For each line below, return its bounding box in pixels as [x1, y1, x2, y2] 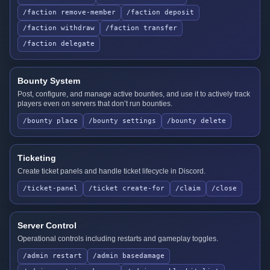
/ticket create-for [89, 184, 165, 192]
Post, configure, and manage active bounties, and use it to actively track [17, 90, 250, 98]
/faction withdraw [23, 24, 95, 32]
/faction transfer [105, 24, 177, 32]
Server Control [17, 221, 77, 230]
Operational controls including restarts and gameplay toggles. [17, 234, 218, 243]
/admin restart [23, 252, 82, 260]
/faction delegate [23, 40, 95, 48]
